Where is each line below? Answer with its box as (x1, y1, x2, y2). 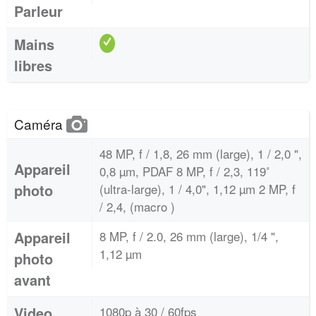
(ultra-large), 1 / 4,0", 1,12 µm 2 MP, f (99, 180, 296, 197)
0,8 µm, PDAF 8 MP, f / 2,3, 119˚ (99, 162, 270, 180)
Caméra (14, 114, 66, 133)
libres (14, 55, 52, 75)
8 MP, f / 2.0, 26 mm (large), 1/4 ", (99, 227, 279, 245)
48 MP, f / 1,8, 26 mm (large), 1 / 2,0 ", (99, 145, 302, 162)
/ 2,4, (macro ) (99, 197, 175, 215)
